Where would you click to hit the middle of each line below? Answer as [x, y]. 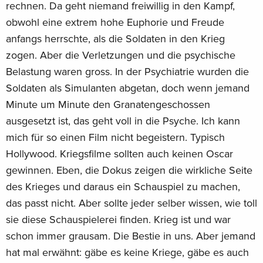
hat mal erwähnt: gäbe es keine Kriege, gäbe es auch [127, 252]
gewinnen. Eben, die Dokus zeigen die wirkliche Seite [129, 170]
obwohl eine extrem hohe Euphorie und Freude [115, 22]
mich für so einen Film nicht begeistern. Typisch [115, 137]
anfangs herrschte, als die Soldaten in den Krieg [115, 38]
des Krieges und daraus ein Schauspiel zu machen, [123, 186]
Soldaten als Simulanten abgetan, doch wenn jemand [128, 88]
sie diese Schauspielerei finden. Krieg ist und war [118, 219]
